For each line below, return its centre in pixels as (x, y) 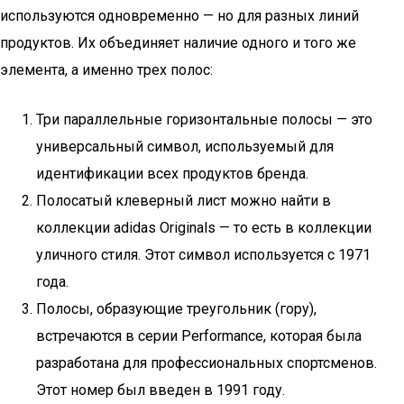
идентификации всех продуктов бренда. (172, 174)
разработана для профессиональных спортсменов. (207, 363)
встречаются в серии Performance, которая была (199, 336)
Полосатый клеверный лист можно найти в (184, 201)
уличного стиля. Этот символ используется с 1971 (203, 255)
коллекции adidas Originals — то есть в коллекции (204, 228)
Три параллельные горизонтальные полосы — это (204, 119)
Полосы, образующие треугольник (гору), (176, 309)
